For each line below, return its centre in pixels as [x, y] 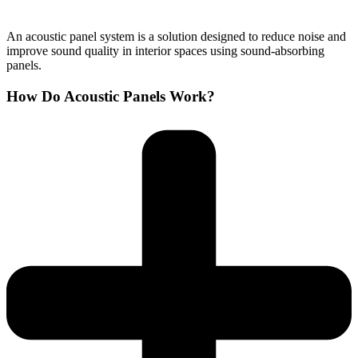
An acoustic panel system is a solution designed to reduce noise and [176, 37]
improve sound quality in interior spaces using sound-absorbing [165, 51]
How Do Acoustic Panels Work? [111, 97]
